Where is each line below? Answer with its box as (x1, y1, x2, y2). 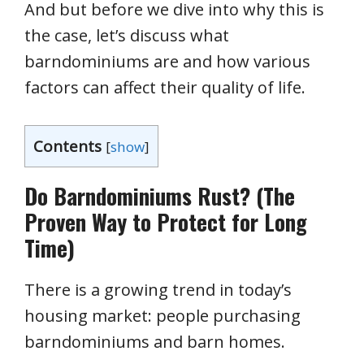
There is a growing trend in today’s (24, 279, 292, 301)
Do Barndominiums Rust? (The (24, 180, 295, 212)
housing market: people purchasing (24, 305, 301, 327)
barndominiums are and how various (24, 50, 310, 72)
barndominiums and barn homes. (24, 331, 285, 353)
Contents (33, 136, 102, 157)
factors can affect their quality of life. (24, 76, 305, 98)
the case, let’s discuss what (24, 24, 229, 46)
